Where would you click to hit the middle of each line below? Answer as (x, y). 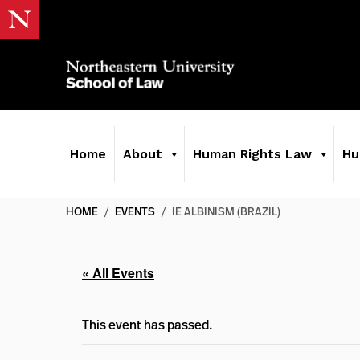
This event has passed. (147, 325)
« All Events (118, 273)
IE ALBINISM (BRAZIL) (226, 211)
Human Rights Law (252, 154)
